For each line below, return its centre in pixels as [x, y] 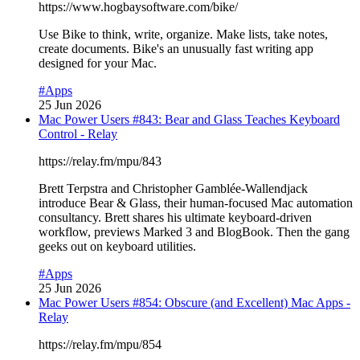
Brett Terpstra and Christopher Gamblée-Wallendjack [173, 188]
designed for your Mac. [98, 63]
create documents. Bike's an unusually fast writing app [176, 48]
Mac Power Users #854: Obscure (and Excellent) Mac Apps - [194, 302]
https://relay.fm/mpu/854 [100, 344]
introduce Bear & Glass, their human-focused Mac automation [196, 202]
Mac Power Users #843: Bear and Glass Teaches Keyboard [189, 119]
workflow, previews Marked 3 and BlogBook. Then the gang [194, 231]
